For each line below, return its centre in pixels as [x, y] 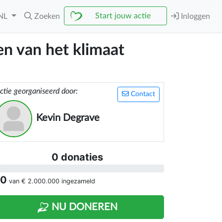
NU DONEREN [83, 207]
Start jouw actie [123, 16]
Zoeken [47, 16]
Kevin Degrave [68, 118]
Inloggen [194, 16]
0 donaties [77, 157]
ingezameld [77, 181]
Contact [142, 94]
